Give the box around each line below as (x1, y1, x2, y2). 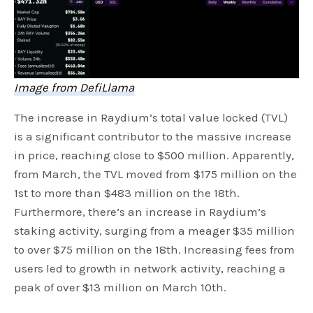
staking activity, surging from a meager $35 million (14, 224, 296, 238)
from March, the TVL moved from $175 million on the (14, 167, 298, 182)
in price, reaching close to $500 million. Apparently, (14, 148, 295, 163)
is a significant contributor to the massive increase (14, 129, 292, 144)
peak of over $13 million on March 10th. (14, 280, 230, 295)
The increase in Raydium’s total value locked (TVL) (14, 110, 289, 125)
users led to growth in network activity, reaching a (14, 261, 286, 276)
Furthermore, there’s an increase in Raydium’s (14, 205, 267, 219)
